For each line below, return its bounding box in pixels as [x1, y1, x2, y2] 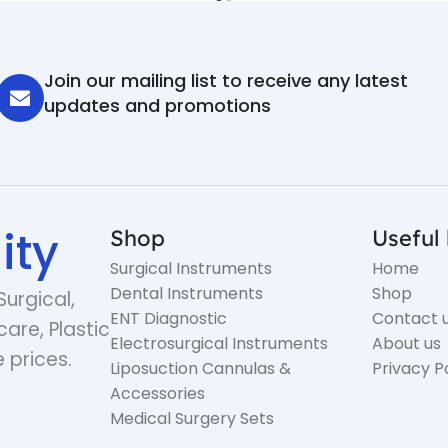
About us [371, 332, 441, 356]
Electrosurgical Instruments [109, 332, 328, 356]
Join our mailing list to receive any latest [43, 68, 408, 94]
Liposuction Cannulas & [109, 357, 291, 381]
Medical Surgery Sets [109, 407, 274, 431]
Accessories [109, 382, 205, 406]
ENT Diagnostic [109, 307, 227, 331]
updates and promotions [43, 93, 271, 119]
